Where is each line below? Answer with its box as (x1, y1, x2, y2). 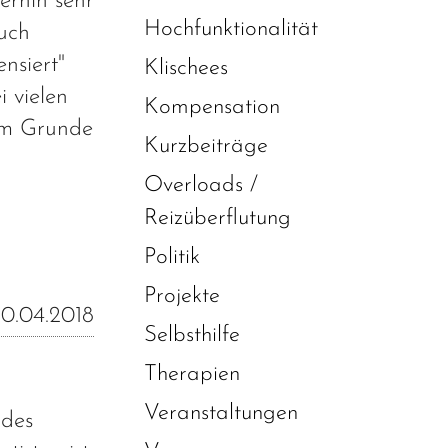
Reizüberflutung (144, 207, 291, 230)
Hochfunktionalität (144, 18, 318, 41)
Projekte (144, 285, 220, 308)
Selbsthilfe (144, 324, 240, 347)
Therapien (144, 363, 240, 386)
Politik (144, 246, 200, 269)
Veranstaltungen (144, 402, 298, 425)
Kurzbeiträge (144, 135, 268, 158)
